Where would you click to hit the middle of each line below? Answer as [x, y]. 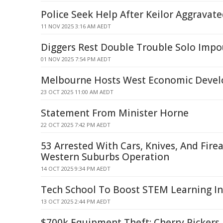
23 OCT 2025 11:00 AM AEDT [77, 92]
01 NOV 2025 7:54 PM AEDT [76, 59]
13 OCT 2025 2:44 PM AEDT [76, 201]
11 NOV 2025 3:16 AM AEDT [76, 26]
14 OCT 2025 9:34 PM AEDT [76, 168]
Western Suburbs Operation [105, 157]
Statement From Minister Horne [115, 113]
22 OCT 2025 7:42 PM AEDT [76, 125]
